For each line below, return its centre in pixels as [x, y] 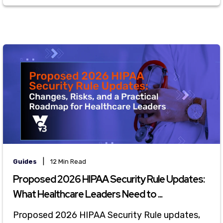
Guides [25, 161]
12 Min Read [68, 161]
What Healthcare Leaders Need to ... [88, 194]
